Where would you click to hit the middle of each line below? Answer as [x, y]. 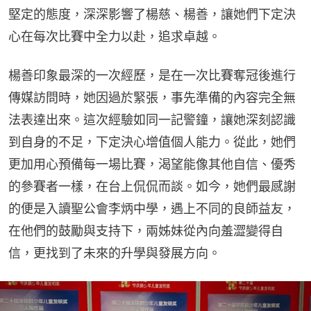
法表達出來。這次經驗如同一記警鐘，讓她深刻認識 [152, 120]
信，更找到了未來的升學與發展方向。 [115, 253]
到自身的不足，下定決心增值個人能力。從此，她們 [152, 142]
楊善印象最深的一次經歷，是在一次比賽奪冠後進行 [152, 76]
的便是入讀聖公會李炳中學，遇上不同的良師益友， [152, 209]
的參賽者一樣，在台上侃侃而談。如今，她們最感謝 [152, 187]
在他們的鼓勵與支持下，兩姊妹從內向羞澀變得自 [146, 231]
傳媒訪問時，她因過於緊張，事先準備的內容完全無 [152, 98]
